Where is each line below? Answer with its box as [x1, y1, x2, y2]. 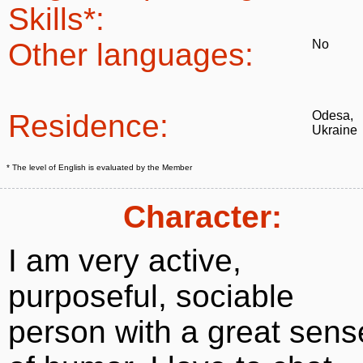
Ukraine [312, 123, 357, 137]
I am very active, [8, 243, 241, 278]
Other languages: [8, 37, 254, 72]
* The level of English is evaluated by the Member [6, 163, 192, 172]
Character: [123, 199, 282, 234]
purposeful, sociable [8, 279, 294, 314]
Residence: [8, 109, 169, 143]
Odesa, [312, 109, 353, 122]
